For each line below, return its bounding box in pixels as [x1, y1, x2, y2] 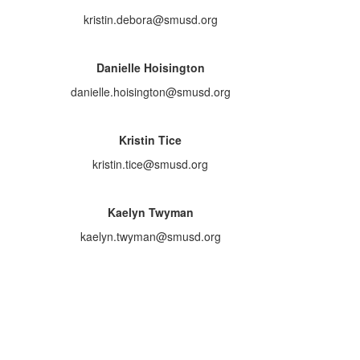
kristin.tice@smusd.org [92, 156, 209, 172]
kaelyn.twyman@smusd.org [80, 228, 221, 244]
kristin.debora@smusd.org [83, 11, 218, 27]
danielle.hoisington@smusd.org [70, 84, 231, 100]
